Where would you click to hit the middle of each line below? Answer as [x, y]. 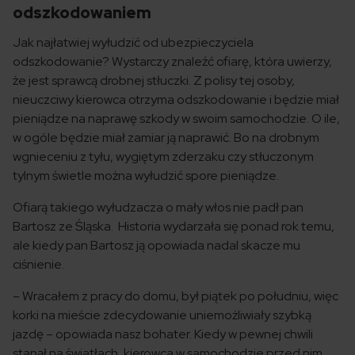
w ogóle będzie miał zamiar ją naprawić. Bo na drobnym [166, 137]
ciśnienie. [38, 264]
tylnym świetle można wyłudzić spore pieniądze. [146, 176]
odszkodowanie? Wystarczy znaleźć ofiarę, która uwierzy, [172, 61]
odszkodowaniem [82, 13]
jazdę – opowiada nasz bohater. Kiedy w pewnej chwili [163, 334]
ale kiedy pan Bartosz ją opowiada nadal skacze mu [157, 245]
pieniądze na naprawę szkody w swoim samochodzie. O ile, [176, 118]
